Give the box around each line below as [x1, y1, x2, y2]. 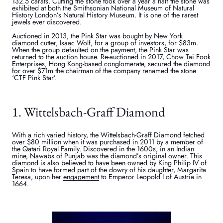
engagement [63, 172, 100, 182]
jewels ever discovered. [12, 16, 82, 27]
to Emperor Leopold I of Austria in [99, 172, 202, 182]
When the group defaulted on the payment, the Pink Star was [12, 44, 189, 55]
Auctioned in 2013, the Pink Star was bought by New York [12, 30, 183, 41]
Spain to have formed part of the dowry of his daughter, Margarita [12, 165, 207, 175]
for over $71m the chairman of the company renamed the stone [12, 65, 197, 76]
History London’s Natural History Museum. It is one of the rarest [12, 9, 199, 20]
